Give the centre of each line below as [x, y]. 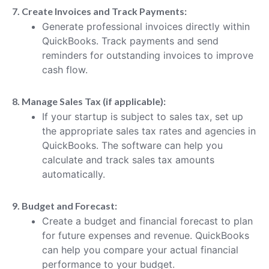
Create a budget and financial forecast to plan [147, 221]
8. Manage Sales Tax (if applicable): [89, 101]
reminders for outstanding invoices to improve [148, 55]
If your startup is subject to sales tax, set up [143, 116]
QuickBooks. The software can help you [132, 145]
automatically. [74, 174]
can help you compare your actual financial [140, 249]
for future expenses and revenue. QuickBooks [146, 235]
